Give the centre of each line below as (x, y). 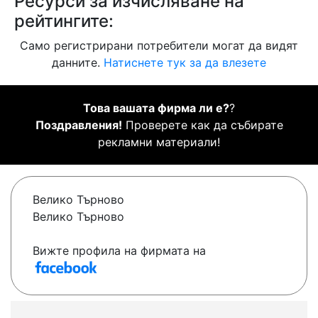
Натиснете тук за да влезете (185, 63)
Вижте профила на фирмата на (119, 251)
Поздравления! (78, 125)
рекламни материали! (159, 142)
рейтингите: (64, 21)
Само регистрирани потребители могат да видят (159, 46)
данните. (78, 63)
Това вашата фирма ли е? (156, 108)
